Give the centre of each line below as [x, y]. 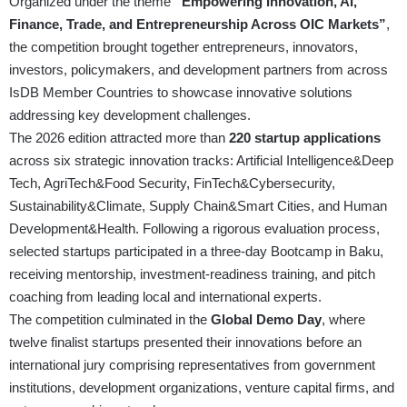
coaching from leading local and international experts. [165, 297]
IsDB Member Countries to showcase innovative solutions [181, 93]
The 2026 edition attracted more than [119, 138]
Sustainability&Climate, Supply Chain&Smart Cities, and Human [198, 206]
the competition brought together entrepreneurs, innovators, [184, 47]
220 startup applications [305, 138]
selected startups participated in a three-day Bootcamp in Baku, [196, 252]
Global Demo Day [266, 320]
